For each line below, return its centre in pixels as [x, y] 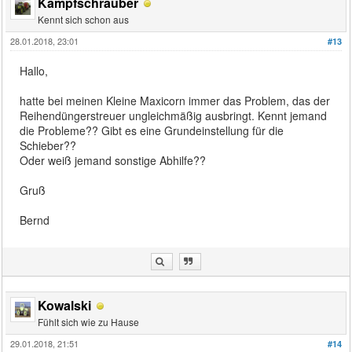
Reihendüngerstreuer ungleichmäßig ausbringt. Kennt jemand [174, 115]
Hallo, [34, 70]
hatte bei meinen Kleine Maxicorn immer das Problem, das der [175, 100]
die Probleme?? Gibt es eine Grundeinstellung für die [152, 130]
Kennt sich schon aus [84, 19]
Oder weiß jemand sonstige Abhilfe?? [113, 160]
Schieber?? [48, 145]
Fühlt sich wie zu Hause [89, 321]
